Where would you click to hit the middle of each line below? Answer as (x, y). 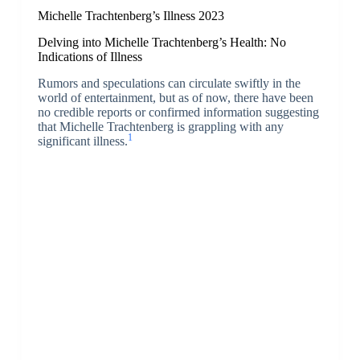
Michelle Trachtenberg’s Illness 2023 (131, 16)
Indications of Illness (90, 57)
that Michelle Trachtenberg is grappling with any (160, 126)
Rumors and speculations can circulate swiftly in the (169, 83)
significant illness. (82, 141)
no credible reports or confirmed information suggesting (178, 112)
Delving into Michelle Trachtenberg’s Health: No (162, 43)
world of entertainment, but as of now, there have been (175, 97)
